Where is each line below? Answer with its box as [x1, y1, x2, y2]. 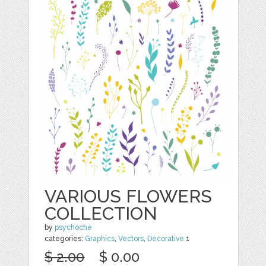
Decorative [147, 235, 185, 243]
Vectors [118, 235, 144, 243]
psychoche [55, 223, 93, 232]
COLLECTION [45, 203, 158, 224]
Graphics [85, 235, 115, 243]
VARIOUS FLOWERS [45, 186, 213, 207]
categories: [45, 235, 85, 243]
